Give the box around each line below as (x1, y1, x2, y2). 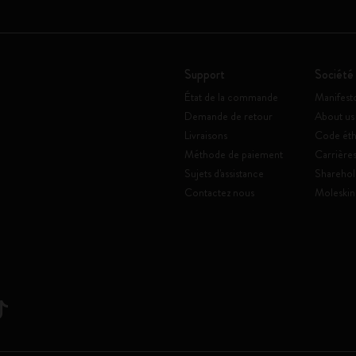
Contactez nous (184, 184, 254, 200)
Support (184, 65, 225, 83)
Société (315, 65, 354, 83)
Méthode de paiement (184, 146, 283, 162)
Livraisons (184, 127, 227, 143)
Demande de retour (184, 108, 273, 124)
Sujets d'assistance (184, 165, 264, 181)
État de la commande (184, 89, 278, 105)
